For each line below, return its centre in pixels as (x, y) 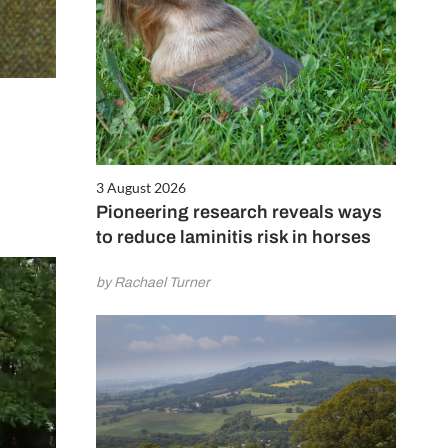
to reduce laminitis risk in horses (233, 237)
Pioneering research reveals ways (239, 212)
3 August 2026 (141, 188)
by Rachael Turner (153, 283)
